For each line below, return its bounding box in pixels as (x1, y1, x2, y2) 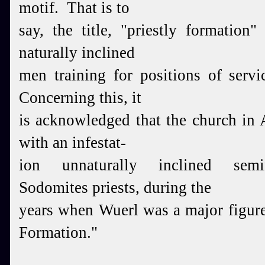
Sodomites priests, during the (19, 179, 211, 196)
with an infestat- (19, 134, 126, 151)
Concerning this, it (19, 89, 141, 106)
